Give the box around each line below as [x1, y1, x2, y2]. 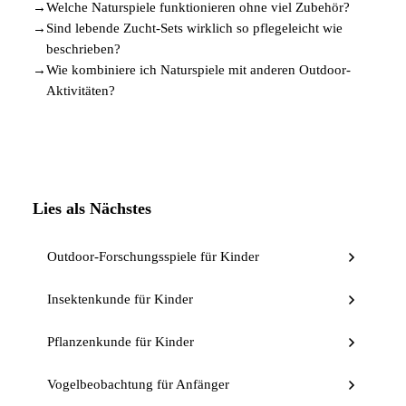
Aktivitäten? [46, 83, 115, 99]
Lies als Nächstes [33, 199, 151, 218]
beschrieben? [46, 42, 121, 57]
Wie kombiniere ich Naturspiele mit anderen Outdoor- [46, 63, 351, 78]
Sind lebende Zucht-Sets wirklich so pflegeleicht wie [46, 21, 343, 36]
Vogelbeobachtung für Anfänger [47, 377, 229, 392]
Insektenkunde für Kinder [47, 292, 193, 307]
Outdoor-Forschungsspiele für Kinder [47, 249, 259, 265]
